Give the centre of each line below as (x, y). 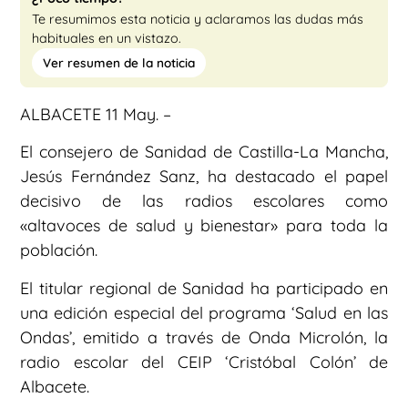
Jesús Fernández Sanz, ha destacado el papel (204, 177)
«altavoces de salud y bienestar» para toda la (204, 226)
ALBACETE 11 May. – (96, 115)
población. (59, 250)
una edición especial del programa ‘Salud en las (204, 312)
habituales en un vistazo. (107, 39)
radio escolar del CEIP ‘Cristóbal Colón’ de (204, 362)
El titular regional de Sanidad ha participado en (204, 288)
